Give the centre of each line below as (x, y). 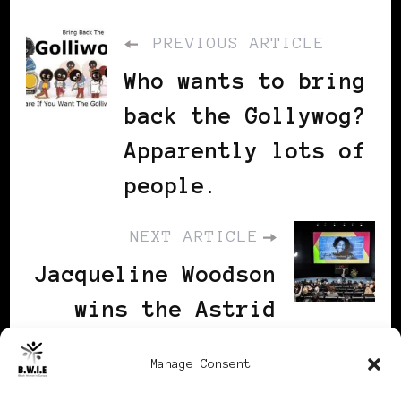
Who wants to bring (245, 81)
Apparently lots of (245, 150)
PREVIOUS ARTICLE (234, 43)
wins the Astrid (176, 309)
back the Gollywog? (245, 115)
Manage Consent (200, 364)
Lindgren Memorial (162, 344)
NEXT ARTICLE (194, 236)
